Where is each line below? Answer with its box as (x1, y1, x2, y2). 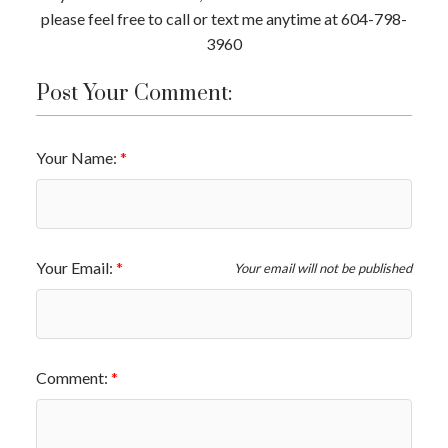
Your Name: (35, 147, 120, 167)
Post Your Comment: (35, 79, 232, 107)
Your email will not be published (233, 259, 412, 276)
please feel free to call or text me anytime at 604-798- (41, 8, 407, 28)
